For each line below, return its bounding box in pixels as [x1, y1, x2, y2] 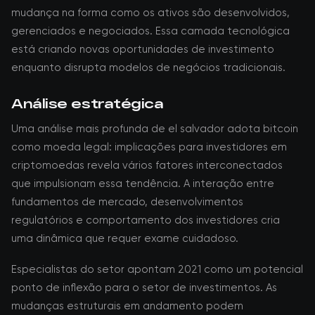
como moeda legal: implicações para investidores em [11, 141, 287, 153]
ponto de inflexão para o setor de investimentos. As [11, 281, 277, 294]
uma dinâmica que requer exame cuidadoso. [11, 232, 238, 245]
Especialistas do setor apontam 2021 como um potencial [11, 263, 303, 276]
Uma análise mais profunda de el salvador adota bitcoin [11, 122, 298, 135]
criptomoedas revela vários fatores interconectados [11, 159, 283, 172]
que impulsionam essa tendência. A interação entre [11, 177, 274, 190]
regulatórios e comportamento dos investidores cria [11, 214, 280, 226]
